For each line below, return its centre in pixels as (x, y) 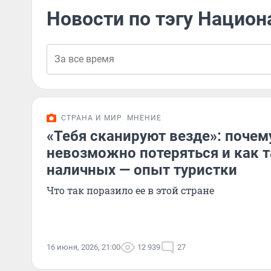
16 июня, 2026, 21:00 (83, 247)
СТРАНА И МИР (92, 118)
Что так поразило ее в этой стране (130, 190)
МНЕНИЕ (144, 118)
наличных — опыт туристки (142, 170)
